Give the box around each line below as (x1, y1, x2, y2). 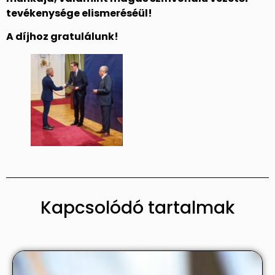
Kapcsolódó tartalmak (41, 196, 234, 220)
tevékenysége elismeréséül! (6, 6, 152, 20)
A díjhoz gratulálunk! (6, 29, 118, 44)
